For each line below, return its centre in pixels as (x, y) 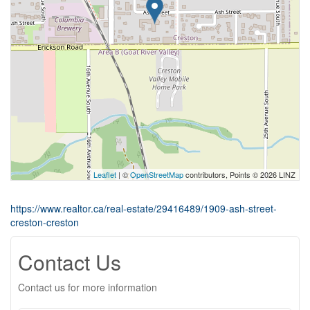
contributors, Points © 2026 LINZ (239, 174)
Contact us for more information (88, 287)
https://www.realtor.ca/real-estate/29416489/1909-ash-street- (144, 208)
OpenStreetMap (157, 174)
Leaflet (105, 174)
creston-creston (45, 222)
